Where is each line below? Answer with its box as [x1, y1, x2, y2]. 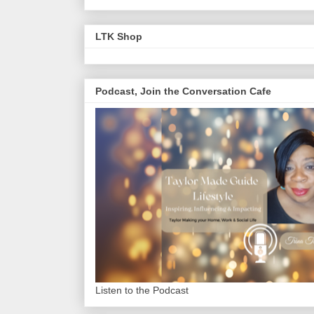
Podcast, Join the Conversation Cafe [95, 85, 271, 97]
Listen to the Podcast [95, 284, 189, 296]
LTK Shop [95, 31, 142, 43]
